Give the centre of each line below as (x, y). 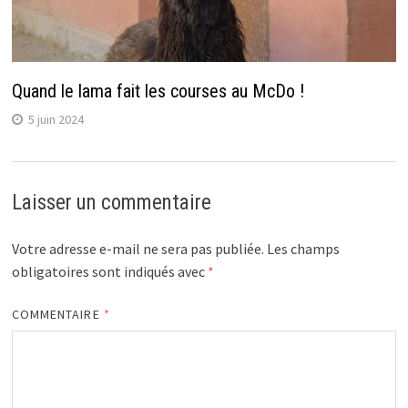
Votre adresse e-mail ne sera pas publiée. (138, 248)
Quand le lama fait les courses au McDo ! (158, 91)
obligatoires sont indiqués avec (109, 271)
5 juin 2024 (56, 119)
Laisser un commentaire (111, 202)
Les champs (303, 248)
